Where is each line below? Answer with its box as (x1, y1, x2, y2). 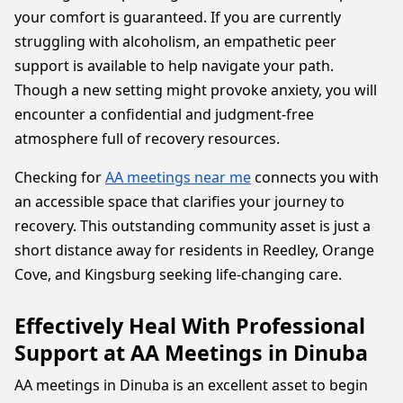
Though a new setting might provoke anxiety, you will (14, 80, 377, 100)
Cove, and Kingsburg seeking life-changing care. (14, 264, 342, 284)
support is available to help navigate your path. (14, 56, 334, 76)
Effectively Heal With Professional (14, 311, 365, 340)
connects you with (251, 167, 379, 187)
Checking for (14, 167, 105, 187)
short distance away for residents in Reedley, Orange (14, 240, 374, 260)
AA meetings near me (105, 167, 251, 187)
